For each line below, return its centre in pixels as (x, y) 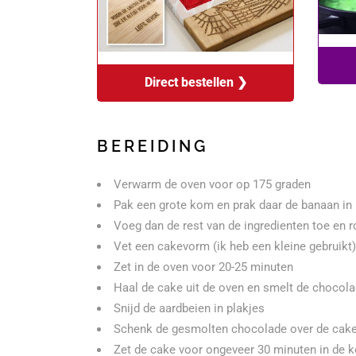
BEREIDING (153, 147)
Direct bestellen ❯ (195, 82)
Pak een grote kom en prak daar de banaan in (233, 205)
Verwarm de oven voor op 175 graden (212, 185)
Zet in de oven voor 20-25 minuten (203, 267)
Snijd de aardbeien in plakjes (189, 309)
